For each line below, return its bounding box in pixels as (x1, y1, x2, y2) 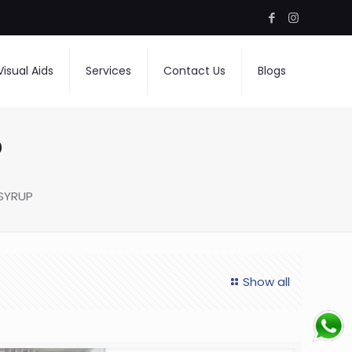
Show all (242, 273, 290, 290)
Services (85, 63, 131, 79)
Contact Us (163, 63, 225, 79)
